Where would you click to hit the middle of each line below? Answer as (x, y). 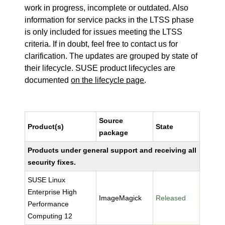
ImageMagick (121, 198)
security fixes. (52, 162)
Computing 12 (50, 216)
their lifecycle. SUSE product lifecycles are (100, 68)
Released (171, 198)
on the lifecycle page (108, 80)
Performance (48, 204)
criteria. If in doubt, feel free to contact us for (101, 44)
